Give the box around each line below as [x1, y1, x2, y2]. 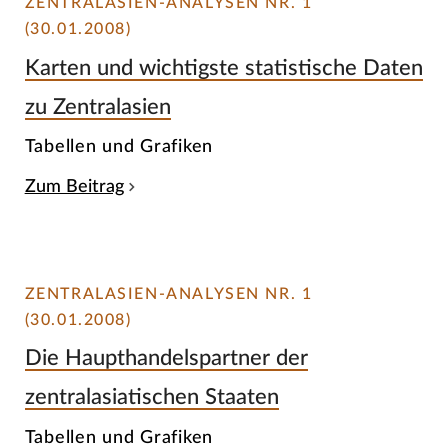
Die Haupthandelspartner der [24, 347, 308, 370]
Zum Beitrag [24, 178, 124, 196]
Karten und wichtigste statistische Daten [24, 56, 423, 79]
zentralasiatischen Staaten [24, 386, 279, 409]
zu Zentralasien [24, 95, 171, 118]
